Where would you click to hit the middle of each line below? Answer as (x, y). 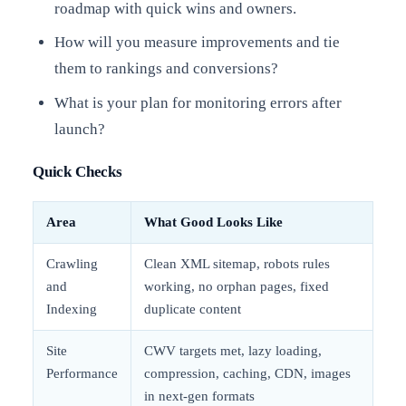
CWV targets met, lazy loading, (233, 351)
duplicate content (193, 309)
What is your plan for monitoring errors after (198, 102)
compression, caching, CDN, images (247, 374)
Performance (82, 374)
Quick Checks (77, 172)
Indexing (72, 309)
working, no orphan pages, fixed (237, 287)
